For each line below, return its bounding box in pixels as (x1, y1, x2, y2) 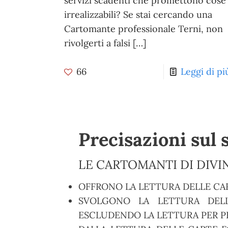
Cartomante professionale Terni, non (64, 23, 223, 35)
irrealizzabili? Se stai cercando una (64, 9, 212, 21)
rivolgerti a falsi (64, 37, 130, 49)
